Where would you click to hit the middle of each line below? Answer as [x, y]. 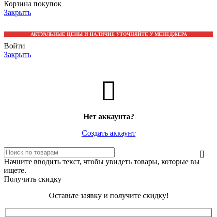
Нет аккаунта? [108, 117]
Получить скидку [33, 179]
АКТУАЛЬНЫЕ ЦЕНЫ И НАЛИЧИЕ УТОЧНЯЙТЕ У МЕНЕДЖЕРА [108, 34]
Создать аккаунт [108, 133]
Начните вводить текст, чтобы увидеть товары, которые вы [102, 162]
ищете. [15, 170]
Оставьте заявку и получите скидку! [108, 196]
